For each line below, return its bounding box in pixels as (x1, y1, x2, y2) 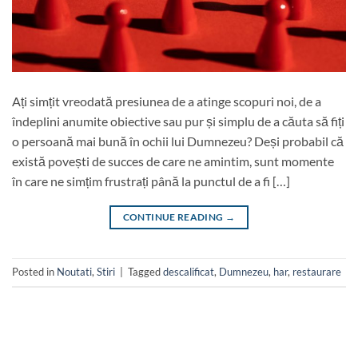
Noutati (57, 265, 92, 279)
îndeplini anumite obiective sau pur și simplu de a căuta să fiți (12, 113, 344, 129)
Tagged (128, 265, 163, 279)
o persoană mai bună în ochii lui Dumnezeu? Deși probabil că (12, 133, 344, 149)
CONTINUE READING (122, 210, 225, 223)
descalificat (163, 265, 214, 279)
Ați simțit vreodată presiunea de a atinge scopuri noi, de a (12, 93, 321, 109)
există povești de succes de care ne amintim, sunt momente (12, 153, 334, 169)
